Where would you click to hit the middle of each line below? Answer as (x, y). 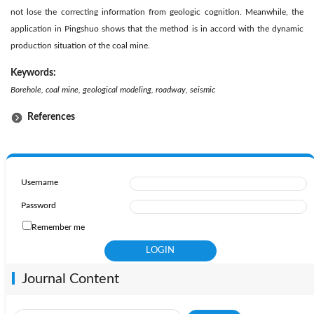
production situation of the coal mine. (80, 45)
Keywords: (34, 73)
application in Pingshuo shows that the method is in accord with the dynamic (157, 28)
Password (38, 205)
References (49, 117)
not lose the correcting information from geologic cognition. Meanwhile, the (157, 12)
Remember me (58, 227)
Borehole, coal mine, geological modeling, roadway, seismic (113, 89)
